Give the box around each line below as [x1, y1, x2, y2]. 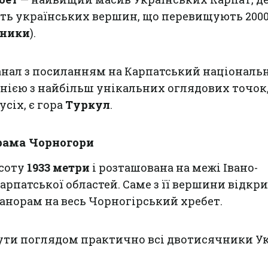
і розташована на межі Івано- [90, 160, 258, 175]
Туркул [65, 98, 110, 112]
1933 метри [27, 160, 90, 175]
